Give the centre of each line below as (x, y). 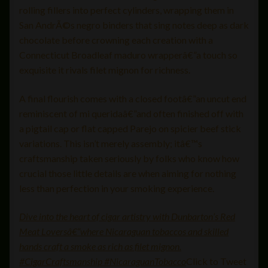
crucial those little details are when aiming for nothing (128, 173)
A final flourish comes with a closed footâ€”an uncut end (133, 98)
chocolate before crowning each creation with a (116, 40)
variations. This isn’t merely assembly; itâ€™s (111, 143)
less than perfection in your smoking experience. (117, 188)
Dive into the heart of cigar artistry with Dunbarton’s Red (127, 217)
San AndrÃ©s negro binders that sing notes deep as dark (134, 25)
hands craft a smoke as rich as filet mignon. (100, 246)
